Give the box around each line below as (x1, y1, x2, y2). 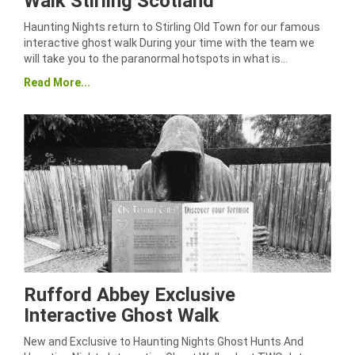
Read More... (24, 76, 90, 89)
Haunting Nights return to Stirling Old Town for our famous (24, 21, 320, 33)
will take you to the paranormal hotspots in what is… (24, 52, 288, 65)
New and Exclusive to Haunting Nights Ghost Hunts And (24, 335, 303, 348)
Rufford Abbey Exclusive (24, 284, 235, 306)
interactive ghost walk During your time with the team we (24, 36, 315, 49)
